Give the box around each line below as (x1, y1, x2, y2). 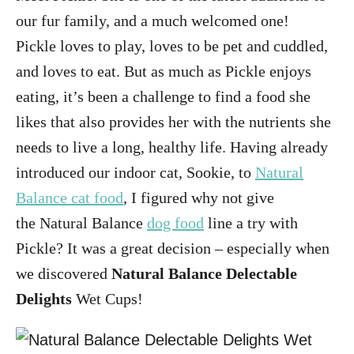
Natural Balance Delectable (111, 265, 297, 282)
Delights (16, 290, 72, 307)
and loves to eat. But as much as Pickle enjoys (16, 62, 311, 80)
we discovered (16, 265, 111, 282)
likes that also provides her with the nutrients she (16, 113, 331, 130)
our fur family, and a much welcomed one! (16, 12, 289, 29)
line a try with (204, 214, 298, 232)
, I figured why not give (123, 189, 274, 206)
